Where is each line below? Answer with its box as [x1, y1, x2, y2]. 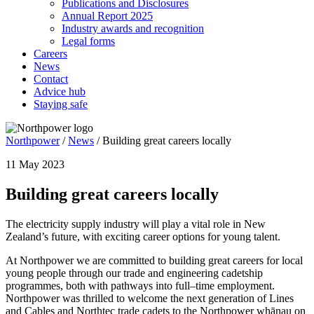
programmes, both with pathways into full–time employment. [6, 279, 275, 292]
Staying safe [34, 98, 88, 110]
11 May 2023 [6, 158, 64, 170]
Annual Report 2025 [62, 10, 153, 22]
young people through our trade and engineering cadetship [6, 266, 263, 279]
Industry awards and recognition [62, 22, 204, 34]
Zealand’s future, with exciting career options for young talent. [6, 230, 280, 243]
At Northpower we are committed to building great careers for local [6, 254, 303, 266]
